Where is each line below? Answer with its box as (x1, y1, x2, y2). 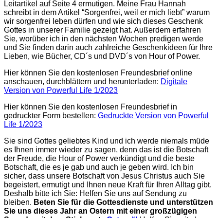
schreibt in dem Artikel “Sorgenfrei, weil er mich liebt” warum (4, 8, 210, 17)
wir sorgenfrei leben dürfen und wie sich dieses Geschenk (4, 17, 203, 25)
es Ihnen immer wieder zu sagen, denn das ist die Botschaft (4, 145, 208, 154)
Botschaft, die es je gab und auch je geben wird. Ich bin (4, 163, 194, 171)
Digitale (161, 77, 187, 86)
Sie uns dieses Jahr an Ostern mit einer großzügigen (4, 206, 197, 215)
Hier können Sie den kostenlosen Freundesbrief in (4, 102, 177, 111)
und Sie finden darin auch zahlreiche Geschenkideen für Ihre (4, 43, 213, 52)
